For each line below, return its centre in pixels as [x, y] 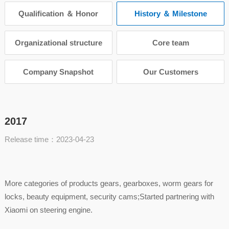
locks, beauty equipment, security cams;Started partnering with [109, 196]
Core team [170, 42]
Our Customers [170, 72]
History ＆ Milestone [170, 13]
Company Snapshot [59, 72]
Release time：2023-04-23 [49, 139]
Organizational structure [58, 42]
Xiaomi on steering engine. [48, 210]
